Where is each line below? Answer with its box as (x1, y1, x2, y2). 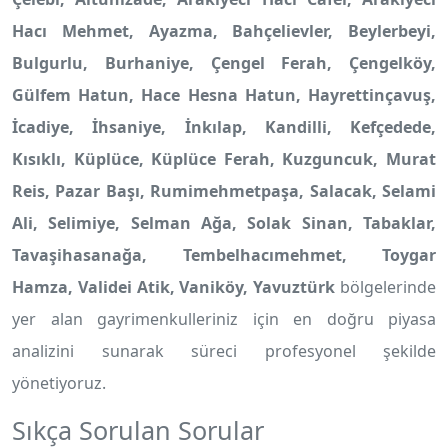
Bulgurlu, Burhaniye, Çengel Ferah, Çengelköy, (12, 52, 436, 74)
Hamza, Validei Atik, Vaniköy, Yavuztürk (12, 276, 336, 298)
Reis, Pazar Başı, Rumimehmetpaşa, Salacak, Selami (12, 180, 436, 202)
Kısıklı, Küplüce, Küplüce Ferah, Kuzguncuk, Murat (12, 148, 436, 170)
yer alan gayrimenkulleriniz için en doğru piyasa (12, 308, 436, 330)
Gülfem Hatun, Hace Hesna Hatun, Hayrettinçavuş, (12, 84, 436, 106)
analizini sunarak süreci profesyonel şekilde (12, 340, 436, 362)
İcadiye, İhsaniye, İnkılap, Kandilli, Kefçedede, (12, 116, 436, 138)
